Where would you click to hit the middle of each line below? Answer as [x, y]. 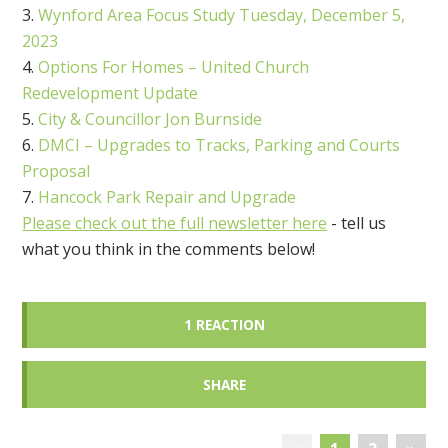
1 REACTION [224, 325]
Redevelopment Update [110, 93]
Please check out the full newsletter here [175, 223]
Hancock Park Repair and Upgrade [167, 197]
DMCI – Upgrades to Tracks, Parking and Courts [219, 145]
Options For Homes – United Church [174, 67]
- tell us [357, 223]
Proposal [56, 171]
